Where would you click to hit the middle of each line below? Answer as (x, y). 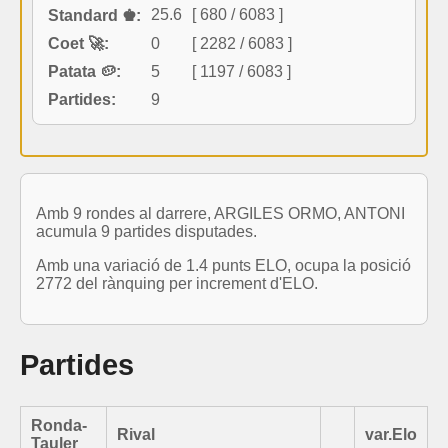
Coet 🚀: (78, 43)
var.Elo (391, 434)
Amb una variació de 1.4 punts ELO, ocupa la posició (223, 265)
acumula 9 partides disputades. (146, 231)
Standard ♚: (94, 15)
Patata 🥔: (84, 71)
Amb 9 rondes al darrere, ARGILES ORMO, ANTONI (220, 213)
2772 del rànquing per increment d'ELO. (177, 283)
